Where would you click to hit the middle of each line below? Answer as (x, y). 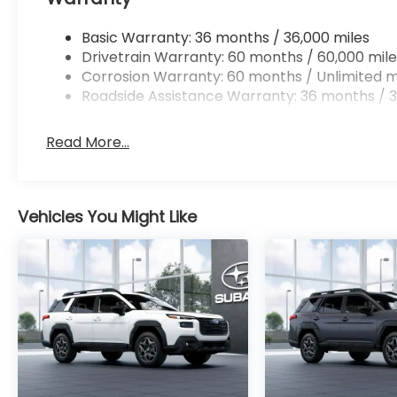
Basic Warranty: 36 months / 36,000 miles (226, 38)
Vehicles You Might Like (107, 217)
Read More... (88, 143)
